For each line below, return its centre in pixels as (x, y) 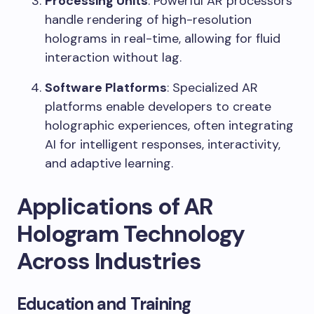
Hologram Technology (131, 234)
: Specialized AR (212, 88)
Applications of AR (115, 207)
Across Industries (109, 261)
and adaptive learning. (109, 164)
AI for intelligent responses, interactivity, (163, 145)
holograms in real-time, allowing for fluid (163, 39)
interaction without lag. (113, 58)
